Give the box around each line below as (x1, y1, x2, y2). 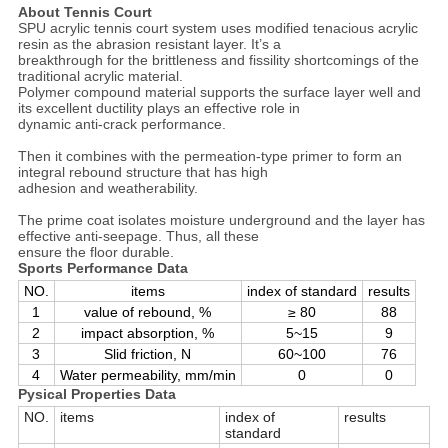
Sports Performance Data (17, 260, 188, 277)
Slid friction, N (104, 346, 192, 363)
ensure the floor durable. (17, 244, 174, 261)
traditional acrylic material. (17, 68, 183, 85)
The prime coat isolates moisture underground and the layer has (17, 212, 425, 229)
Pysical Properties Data (17, 386, 176, 403)
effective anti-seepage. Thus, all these (17, 228, 259, 245)
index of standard (246, 283, 357, 300)
